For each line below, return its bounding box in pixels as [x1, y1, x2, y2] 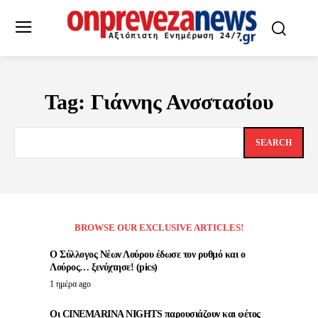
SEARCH [256, 138, 292, 148]
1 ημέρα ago [50, 279, 91, 290]
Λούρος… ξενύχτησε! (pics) [50, 262, 158, 273]
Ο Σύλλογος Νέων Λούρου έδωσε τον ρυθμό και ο [50, 249, 245, 261]
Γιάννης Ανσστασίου [90, 90, 274, 114]
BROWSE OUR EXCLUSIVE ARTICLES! [75, 222, 243, 234]
